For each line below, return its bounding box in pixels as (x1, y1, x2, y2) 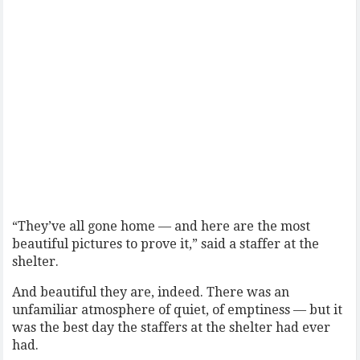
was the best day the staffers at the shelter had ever (12, 319, 331, 335)
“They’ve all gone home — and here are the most (12, 218, 311, 234)
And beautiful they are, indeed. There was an (12, 284, 290, 300)
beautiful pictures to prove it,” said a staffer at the (12, 235, 320, 252)
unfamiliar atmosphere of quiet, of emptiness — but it (12, 301, 343, 317)
